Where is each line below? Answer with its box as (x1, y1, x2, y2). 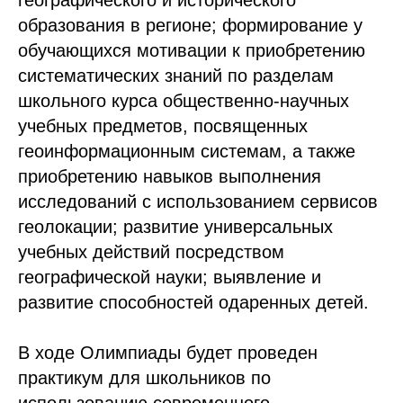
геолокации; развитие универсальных (18, 216, 333, 237)
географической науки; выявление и (18, 266, 321, 287)
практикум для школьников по (18, 367, 271, 388)
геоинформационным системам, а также (18, 140, 355, 161)
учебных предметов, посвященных (18, 115, 308, 136)
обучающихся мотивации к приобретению (18, 40, 365, 60)
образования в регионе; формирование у (18, 14, 363, 35)
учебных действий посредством (18, 241, 284, 262)
